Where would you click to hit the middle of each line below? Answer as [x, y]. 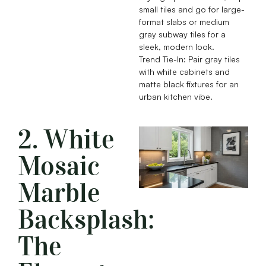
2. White [66, 140]
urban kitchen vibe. [176, 97]
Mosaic [59, 167]
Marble [59, 193]
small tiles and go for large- [192, 9]
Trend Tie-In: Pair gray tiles [189, 59]
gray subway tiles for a [182, 34]
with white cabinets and [184, 72]
